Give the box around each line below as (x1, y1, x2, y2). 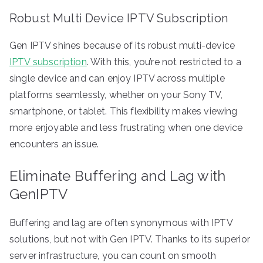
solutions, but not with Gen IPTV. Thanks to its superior (9, 233, 250, 245)
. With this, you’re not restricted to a (86, 56, 241, 68)
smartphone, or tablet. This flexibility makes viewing (9, 105, 238, 117)
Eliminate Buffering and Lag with (9, 167, 226, 184)
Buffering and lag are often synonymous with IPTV (9, 217, 232, 228)
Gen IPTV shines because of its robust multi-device (9, 39, 235, 51)
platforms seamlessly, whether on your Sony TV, (9, 89, 223, 100)
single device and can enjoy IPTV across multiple (9, 72, 225, 84)
